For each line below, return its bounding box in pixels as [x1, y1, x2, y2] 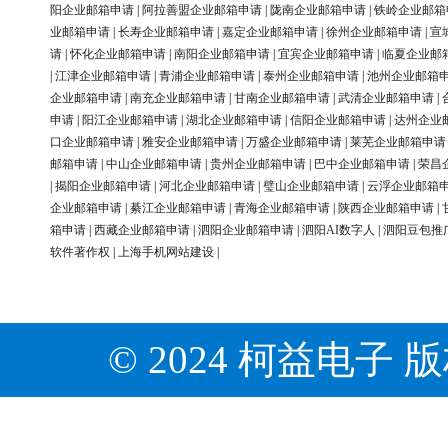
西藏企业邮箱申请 [94, 223, 190, 238]
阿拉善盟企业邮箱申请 [142, 3, 262, 18]
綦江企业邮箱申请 [130, 201, 226, 216]
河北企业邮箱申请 [159, 179, 255, 194]
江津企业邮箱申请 [55, 69, 151, 84]
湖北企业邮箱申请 [186, 113, 282, 128]
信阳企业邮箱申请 [290, 113, 386, 128]
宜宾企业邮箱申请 [278, 47, 374, 62]
